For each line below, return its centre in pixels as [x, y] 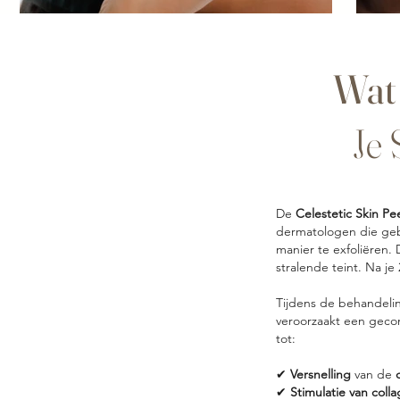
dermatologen [316, 231]
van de [373, 374]
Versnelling [322, 374]
